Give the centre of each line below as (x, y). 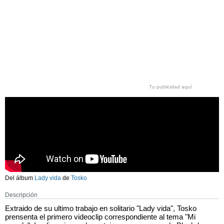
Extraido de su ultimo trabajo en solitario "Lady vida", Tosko (101, 208)
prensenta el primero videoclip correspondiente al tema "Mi (100, 217)
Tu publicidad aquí (170, 87)
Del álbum (20, 178)
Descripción (21, 195)
